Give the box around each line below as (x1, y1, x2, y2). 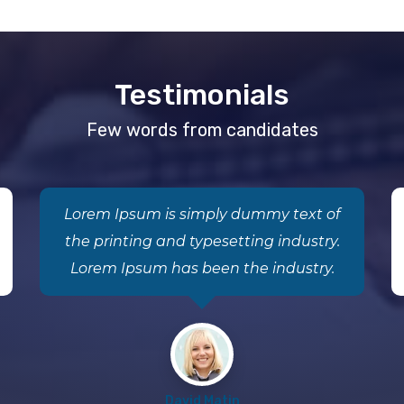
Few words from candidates (86, 119, 318, 141)
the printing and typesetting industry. (64, 233, 340, 250)
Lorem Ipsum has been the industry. (69, 260, 335, 277)
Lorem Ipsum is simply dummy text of (64, 206, 340, 223)
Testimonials (115, 78, 289, 112)
